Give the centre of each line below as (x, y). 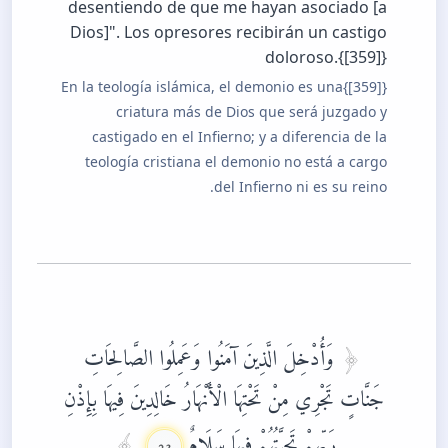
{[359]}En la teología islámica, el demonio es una (202, 86)
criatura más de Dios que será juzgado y (251, 111)
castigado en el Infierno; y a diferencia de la (239, 136)
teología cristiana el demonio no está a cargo (236, 161)
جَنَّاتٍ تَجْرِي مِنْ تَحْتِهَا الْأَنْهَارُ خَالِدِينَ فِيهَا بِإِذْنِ (224, 393)
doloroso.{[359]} (326, 56)
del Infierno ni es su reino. (300, 186)
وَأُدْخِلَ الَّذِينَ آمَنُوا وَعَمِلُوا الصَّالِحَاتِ (211, 352)
